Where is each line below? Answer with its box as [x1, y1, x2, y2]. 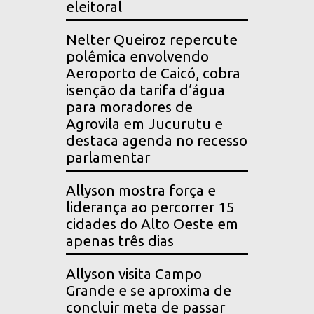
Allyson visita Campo [66, 266, 202, 282]
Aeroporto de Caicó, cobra [66, 65, 240, 82]
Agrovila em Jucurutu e [66, 116, 223, 132]
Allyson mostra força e [66, 182, 216, 199]
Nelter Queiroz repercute [66, 32, 238, 48]
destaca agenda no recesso [66, 132, 247, 149]
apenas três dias [66, 233, 174, 250]
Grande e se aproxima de [66, 282, 231, 299]
